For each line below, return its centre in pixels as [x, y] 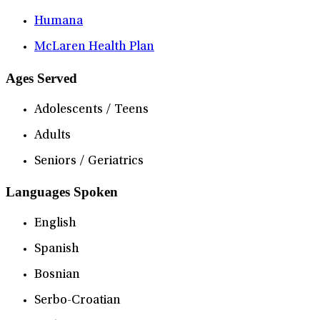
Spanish [57, 250]
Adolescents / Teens [91, 110]
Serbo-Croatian [77, 301]
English [55, 224]
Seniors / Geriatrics [89, 161]
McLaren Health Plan [94, 47]
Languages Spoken [62, 192]
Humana [59, 22]
